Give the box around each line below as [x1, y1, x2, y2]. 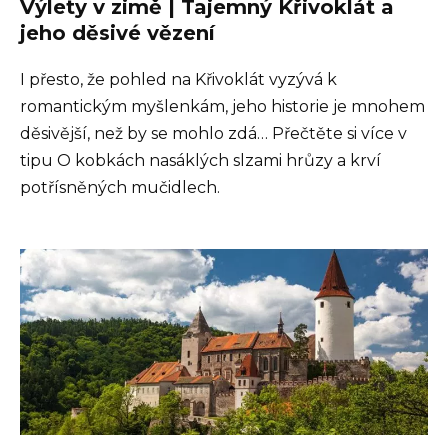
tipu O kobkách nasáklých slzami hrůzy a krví [20, 151, 381, 171]
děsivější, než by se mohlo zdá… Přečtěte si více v [20, 124, 407, 144]
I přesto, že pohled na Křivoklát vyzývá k [20, 70, 337, 90]
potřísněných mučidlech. [20, 178, 220, 198]
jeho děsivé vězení [20, 21, 215, 46]
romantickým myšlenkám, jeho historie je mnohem [20, 97, 425, 117]
